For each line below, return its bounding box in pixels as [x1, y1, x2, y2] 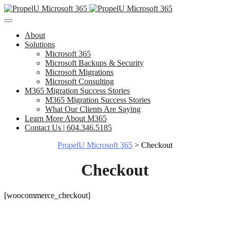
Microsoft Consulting [45, 77, 114, 86]
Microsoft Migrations [45, 68, 113, 76]
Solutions [25, 40, 55, 49]
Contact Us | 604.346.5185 [25, 123, 112, 132]
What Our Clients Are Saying [45, 105, 141, 113]
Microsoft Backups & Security [45, 59, 144, 67]
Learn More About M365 [25, 114, 107, 123]
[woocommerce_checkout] [4, 190, 90, 200]
